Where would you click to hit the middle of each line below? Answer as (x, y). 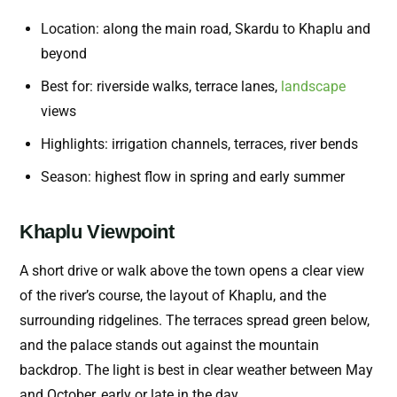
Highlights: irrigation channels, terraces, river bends (199, 144)
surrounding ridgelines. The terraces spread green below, (195, 321)
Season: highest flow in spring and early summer (193, 177)
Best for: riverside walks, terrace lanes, (161, 87)
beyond (64, 54)
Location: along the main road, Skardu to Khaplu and (206, 29)
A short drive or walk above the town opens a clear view (192, 271)
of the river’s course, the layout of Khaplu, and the (173, 296)
